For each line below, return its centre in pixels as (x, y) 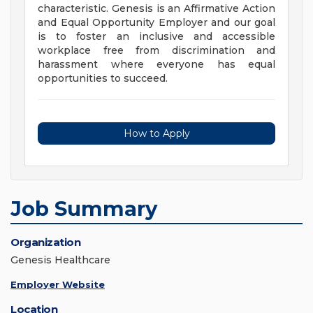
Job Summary (84, 209)
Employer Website (58, 285)
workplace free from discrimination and (156, 51)
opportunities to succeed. (103, 79)
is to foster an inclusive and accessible (156, 37)
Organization (45, 242)
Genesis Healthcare (60, 260)
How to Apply (156, 134)
